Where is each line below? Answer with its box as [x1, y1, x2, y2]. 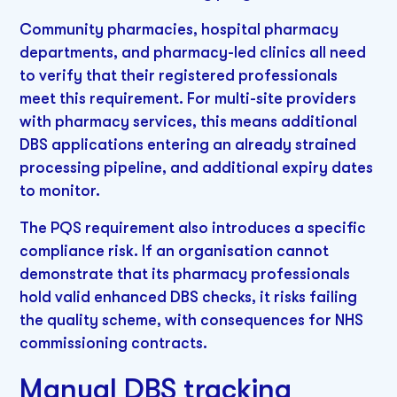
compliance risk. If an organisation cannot [19, 241, 330, 260]
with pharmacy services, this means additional [19, 112, 358, 130]
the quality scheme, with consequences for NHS [19, 310, 364, 329]
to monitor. [19, 181, 101, 199]
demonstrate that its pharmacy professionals [19, 264, 351, 283]
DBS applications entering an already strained [19, 135, 357, 153]
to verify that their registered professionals [19, 66, 339, 84]
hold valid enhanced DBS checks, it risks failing [19, 287, 358, 306]
